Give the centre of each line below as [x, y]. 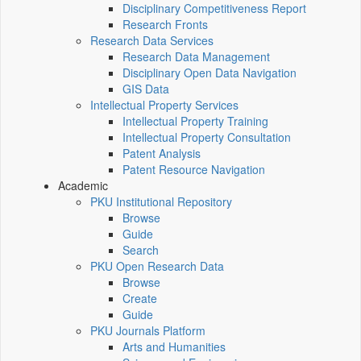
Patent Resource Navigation [194, 170]
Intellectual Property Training [195, 121]
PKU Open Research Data [157, 266]
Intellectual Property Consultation [207, 137]
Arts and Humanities [174, 347]
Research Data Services [152, 41]
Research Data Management [196, 57]
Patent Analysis [162, 154]
